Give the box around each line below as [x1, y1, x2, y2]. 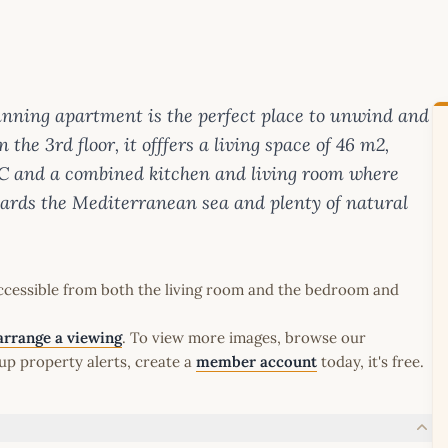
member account [196, 352, 317, 372]
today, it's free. [317, 352, 424, 372]
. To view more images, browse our [122, 328, 366, 348]
